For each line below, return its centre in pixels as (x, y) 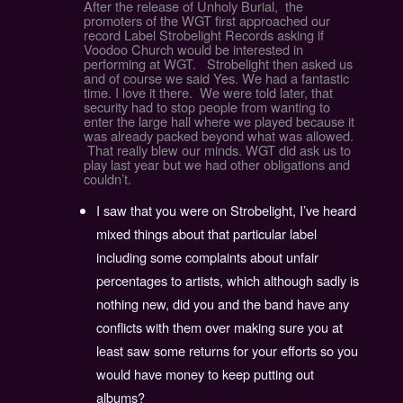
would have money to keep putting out (206, 374)
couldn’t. (107, 178)
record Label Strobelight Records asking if (203, 34)
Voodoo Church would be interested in (193, 49)
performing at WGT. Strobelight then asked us (218, 63)
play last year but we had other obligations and (216, 164)
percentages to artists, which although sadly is (228, 281)
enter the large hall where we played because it (219, 121)
